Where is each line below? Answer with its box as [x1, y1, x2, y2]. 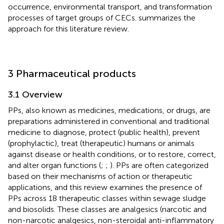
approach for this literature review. [8, 23, 129, 33]
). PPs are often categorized [110, 160, 208, 170]
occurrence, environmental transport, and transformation [8, 1, 212, 11]
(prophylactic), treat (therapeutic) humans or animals [8, 138, 194, 148]
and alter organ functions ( [8, 160, 101, 170]
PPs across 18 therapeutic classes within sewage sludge [8, 193, 206, 203]
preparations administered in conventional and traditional [8, 116, 209, 126]
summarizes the [138, 12, 195, 22]
